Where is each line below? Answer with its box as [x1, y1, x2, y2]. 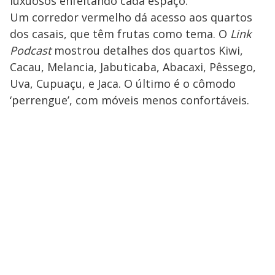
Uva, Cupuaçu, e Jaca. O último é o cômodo [10, 76, 236, 91]
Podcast [10, 43, 54, 58]
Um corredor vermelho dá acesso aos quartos [10, 10, 252, 25]
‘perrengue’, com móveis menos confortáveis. [10, 93, 249, 108]
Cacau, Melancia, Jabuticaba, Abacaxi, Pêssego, [10, 60, 256, 75]
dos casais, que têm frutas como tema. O [10, 26, 230, 42]
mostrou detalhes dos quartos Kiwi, [54, 43, 243, 58]
